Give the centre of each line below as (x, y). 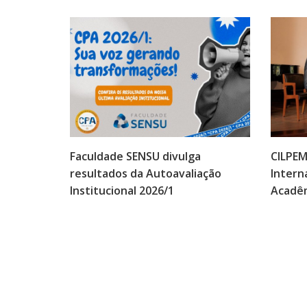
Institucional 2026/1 (122, 191)
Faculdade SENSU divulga (135, 157)
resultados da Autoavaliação (146, 174)
